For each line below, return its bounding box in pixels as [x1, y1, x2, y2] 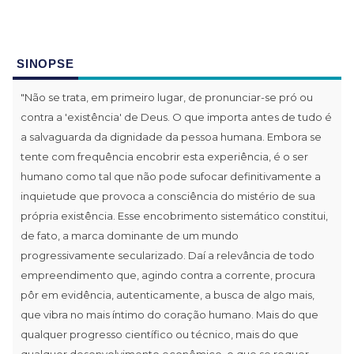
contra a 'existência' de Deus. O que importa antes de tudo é [21, 110, 332, 123]
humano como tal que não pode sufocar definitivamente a [21, 169, 321, 183]
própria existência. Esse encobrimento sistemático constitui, [21, 209, 328, 222]
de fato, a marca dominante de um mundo [21, 228, 239, 242]
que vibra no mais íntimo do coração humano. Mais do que [21, 307, 318, 321]
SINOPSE [17, 56, 74, 70]
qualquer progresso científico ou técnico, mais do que [21, 327, 299, 341]
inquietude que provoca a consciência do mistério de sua [21, 189, 315, 202]
